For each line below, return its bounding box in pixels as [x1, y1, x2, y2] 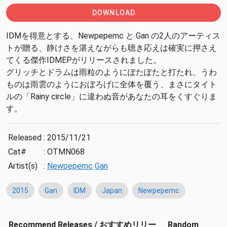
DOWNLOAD [92, 9, 136, 17]
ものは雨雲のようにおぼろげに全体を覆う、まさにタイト [6, 80, 217, 90]
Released [8, 133, 42, 143]
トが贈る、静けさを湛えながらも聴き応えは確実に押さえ [6, 43, 217, 53]
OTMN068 [47, 147, 85, 157]
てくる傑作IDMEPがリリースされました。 [6, 55, 161, 65]
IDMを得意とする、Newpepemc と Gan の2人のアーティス [6, 31, 220, 41]
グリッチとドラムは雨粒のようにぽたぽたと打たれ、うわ [6, 67, 217, 78]
